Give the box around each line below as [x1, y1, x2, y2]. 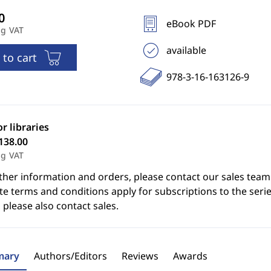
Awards [172, 249, 207, 263]
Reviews [121, 249, 158, 263]
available [166, 44, 206, 57]
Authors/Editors [33, 249, 107, 263]
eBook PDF [166, 17, 216, 30]
